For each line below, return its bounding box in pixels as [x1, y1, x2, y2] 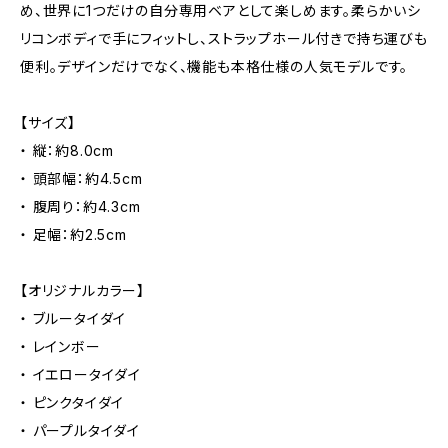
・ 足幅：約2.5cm [20, 226, 127, 243]
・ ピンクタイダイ [20, 394, 125, 411]
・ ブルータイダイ [20, 310, 127, 327]
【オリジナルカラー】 [20, 282, 146, 299]
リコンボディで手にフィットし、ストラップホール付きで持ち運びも [20, 30, 428, 47]
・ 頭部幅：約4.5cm [20, 170, 143, 187]
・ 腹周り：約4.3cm [20, 198, 141, 215]
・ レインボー [20, 338, 101, 355]
